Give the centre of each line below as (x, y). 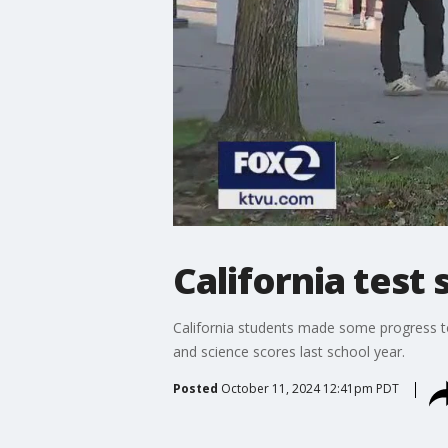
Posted (195, 388)
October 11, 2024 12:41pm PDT (309, 388)
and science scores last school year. (288, 351)
